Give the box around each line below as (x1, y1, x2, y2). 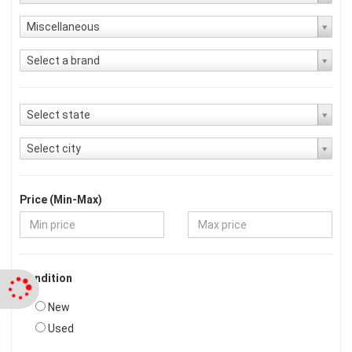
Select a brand (27, 54, 100, 67)
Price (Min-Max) (20, 193, 102, 206)
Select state (27, 108, 90, 121)
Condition (20, 272, 72, 284)
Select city (27, 142, 81, 155)
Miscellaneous (27, 20, 100, 33)
